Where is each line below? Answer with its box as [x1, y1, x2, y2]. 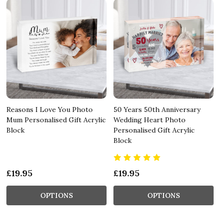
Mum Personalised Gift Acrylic [6, 115, 106, 124]
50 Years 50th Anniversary [113, 105, 200, 114]
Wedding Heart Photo [113, 115, 186, 124]
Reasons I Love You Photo [6, 105, 93, 114]
